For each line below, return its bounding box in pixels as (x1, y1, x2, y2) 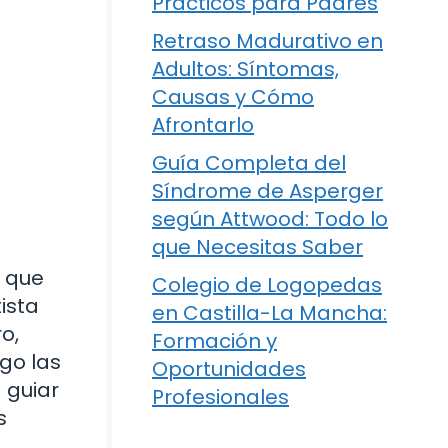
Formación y (152, 327, 277, 355)
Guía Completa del (152, 149, 346, 177)
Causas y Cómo (152, 83, 314, 111)
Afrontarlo (152, 111, 254, 139)
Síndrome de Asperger (152, 177, 383, 205)
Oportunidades (152, 355, 306, 383)
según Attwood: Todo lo (152, 205, 388, 233)
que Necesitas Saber (152, 233, 363, 261)
